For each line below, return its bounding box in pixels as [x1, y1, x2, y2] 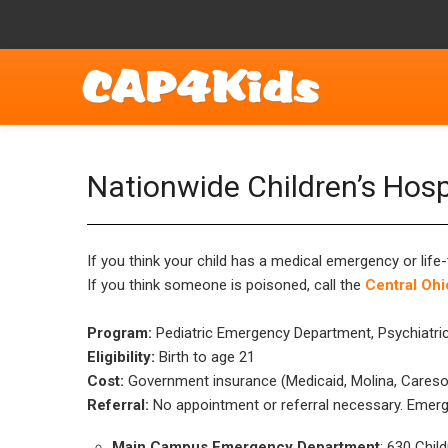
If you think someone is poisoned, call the [87, 276, 365, 294]
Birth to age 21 [155, 348, 255, 366]
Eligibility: [87, 348, 155, 366]
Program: [87, 324, 152, 342]
